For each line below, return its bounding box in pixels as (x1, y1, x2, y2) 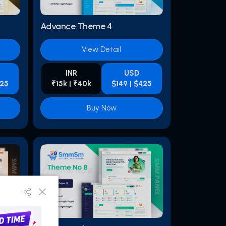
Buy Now (86, 103, 117, 113)
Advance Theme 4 (40, 21, 112, 32)
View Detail (82, 45, 122, 54)
